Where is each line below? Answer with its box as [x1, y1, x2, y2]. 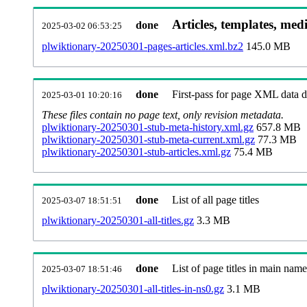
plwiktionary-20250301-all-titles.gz [42, 214, 194, 226]
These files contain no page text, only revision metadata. [42, 108, 284, 121]
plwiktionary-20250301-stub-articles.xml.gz [42, 145, 231, 158]
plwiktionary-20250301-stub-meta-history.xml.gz [42, 121, 254, 133]
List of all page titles [172, 193, 259, 206]
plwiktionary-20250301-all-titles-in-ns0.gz [42, 282, 224, 295]
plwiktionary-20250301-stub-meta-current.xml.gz [42, 133, 255, 145]
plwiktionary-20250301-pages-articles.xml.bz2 [42, 40, 243, 52]
